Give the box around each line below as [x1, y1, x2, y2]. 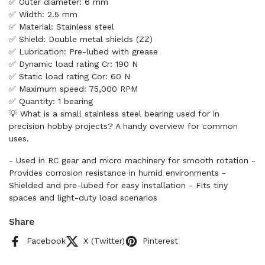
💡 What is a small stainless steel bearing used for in [9, 109, 219, 118]
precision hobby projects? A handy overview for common [9, 121, 238, 131]
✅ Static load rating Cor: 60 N [9, 72, 130, 81]
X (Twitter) [83, 236, 125, 245]
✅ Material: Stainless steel [9, 22, 114, 31]
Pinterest [143, 236, 178, 245]
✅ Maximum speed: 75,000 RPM [9, 84, 138, 93]
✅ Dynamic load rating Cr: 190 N [9, 59, 138, 69]
